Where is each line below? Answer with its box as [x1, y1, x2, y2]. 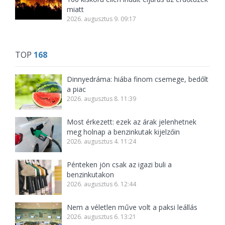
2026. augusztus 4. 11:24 [67, 137, 137, 146]
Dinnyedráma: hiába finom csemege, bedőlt [67, 74, 209, 84]
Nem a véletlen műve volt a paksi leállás [67, 202, 198, 212]
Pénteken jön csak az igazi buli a [67, 160, 172, 169]
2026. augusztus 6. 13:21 [67, 212, 137, 221]
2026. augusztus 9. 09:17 [67, 15, 137, 23]
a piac [67, 84, 86, 94]
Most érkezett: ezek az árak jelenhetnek [67, 117, 197, 127]
